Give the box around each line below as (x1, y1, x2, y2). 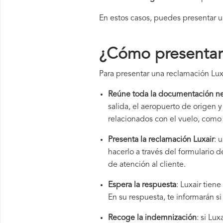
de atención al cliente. (108, 161, 186, 169)
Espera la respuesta (108, 181, 176, 189)
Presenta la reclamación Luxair (108, 136, 214, 144)
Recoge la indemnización (108, 214, 197, 222)
